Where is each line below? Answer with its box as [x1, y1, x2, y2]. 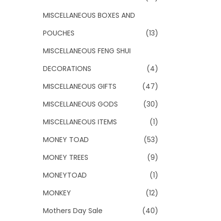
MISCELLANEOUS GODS [43, 99, 118, 109]
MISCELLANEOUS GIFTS [43, 81, 116, 91]
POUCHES [43, 28, 74, 38]
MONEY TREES [43, 152, 88, 162]
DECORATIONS [43, 64, 91, 74]
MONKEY [43, 188, 71, 198]
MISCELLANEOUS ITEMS [43, 117, 117, 127]
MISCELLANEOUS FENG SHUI [43, 46, 131, 56]
